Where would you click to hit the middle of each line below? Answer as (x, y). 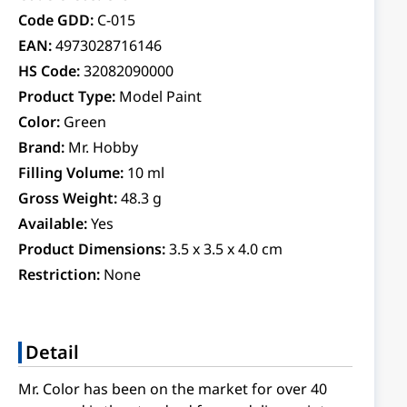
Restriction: (59, 274)
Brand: (41, 147)
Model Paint (160, 96)
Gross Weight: (68, 198)
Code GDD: (56, 20)
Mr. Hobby (103, 147)
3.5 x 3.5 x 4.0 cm (226, 249)
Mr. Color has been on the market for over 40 (173, 389)
